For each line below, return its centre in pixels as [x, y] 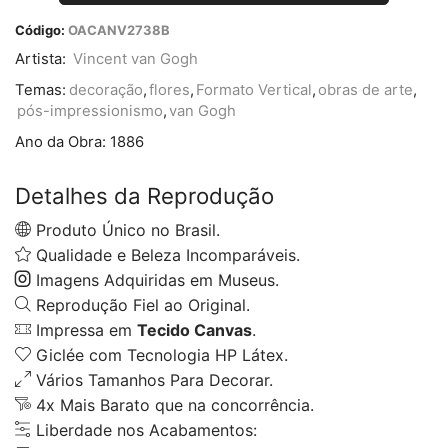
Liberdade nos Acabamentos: [144, 429]
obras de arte [365, 89]
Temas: [40, 89]
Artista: [42, 58]
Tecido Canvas [194, 329]
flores [169, 89]
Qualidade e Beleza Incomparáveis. [165, 254]
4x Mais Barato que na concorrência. [172, 404]
